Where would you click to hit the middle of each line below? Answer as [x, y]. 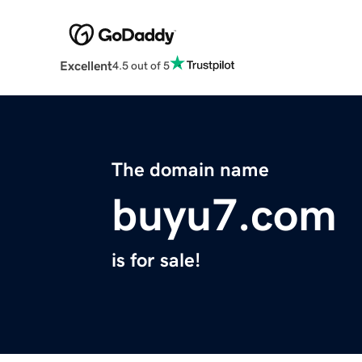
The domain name [190, 170]
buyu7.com [224, 215]
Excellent [86, 66]
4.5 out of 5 [141, 65]
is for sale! [156, 261]
